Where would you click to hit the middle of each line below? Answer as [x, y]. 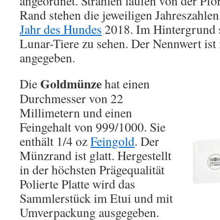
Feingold [112, 141]
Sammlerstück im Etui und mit [96, 198]
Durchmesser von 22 [71, 98]
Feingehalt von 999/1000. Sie [93, 127]
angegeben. [47, 57]
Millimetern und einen [76, 112]
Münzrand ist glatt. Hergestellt [96, 155]
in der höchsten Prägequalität [92, 169]
